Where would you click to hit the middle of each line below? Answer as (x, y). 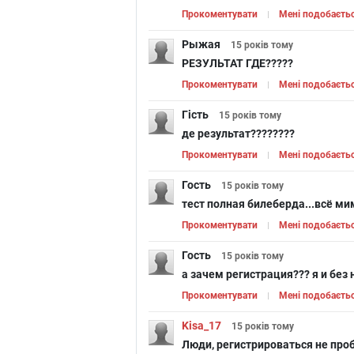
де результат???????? (238, 134)
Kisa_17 (201, 326)
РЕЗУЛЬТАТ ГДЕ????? (237, 64)
